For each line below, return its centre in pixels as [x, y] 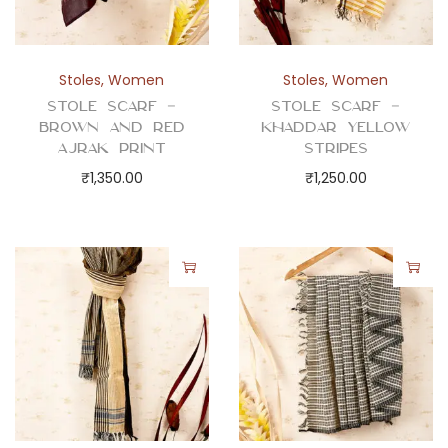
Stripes [335, 148]
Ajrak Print [112, 148]
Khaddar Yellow [335, 127]
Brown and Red [111, 127]
